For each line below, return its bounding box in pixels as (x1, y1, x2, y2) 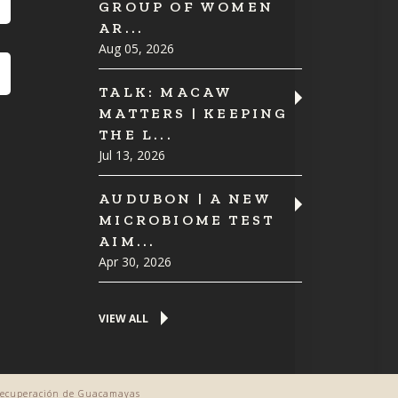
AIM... (99, 233, 156, 251)
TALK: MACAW (99, 84, 233, 101)
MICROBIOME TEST (99, 211, 275, 229)
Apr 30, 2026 (99, 253, 172, 271)
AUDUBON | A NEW (99, 190, 272, 208)
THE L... (99, 126, 173, 144)
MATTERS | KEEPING (99, 105, 289, 123)
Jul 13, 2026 (99, 147, 166, 164)
